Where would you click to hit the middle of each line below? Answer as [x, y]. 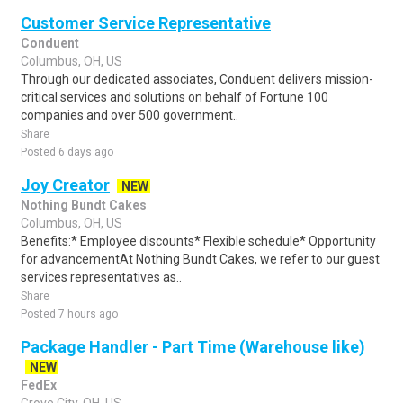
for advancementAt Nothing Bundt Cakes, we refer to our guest [200, 259]
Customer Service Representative [146, 23]
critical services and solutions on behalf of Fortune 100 [175, 97]
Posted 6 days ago [67, 152]
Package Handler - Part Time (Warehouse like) [193, 347]
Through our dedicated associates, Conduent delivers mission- [197, 79]
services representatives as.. [101, 277]
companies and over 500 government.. [130, 115]
